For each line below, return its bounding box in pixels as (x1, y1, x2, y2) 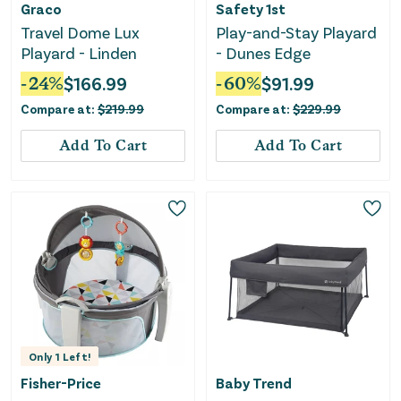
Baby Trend (216, 374, 292, 392)
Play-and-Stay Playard (216, 21, 378, 42)
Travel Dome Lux (21, 21, 140, 42)
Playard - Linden (21, 42, 137, 63)
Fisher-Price (21, 374, 101, 392)
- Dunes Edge (216, 42, 311, 63)
